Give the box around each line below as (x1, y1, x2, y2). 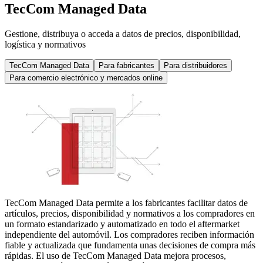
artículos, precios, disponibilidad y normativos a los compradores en (5, 208, 255, 219)
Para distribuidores (164, 61, 227, 70)
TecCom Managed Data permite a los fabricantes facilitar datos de (5, 198, 248, 208)
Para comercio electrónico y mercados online (9, 73, 163, 83)
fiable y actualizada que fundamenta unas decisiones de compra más (5, 240, 255, 251)
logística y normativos (5, 39, 86, 50)
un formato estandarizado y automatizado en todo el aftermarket (5, 219, 240, 230)
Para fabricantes (99, 61, 154, 70)
